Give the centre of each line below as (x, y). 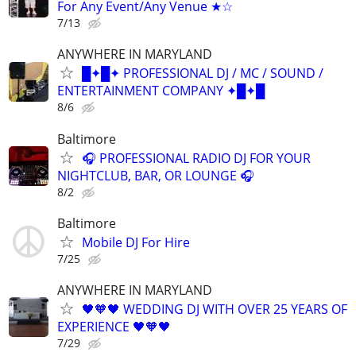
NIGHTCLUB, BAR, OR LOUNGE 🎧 (156, 175)
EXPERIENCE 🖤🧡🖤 (114, 326)
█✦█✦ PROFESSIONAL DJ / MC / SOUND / (203, 74)
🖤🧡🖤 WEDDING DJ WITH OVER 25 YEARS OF (215, 309)
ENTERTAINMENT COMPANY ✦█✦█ (161, 91)
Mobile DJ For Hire (136, 242)
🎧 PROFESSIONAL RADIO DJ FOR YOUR (196, 158)
